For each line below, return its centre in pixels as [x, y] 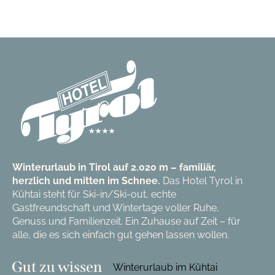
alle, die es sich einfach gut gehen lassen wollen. [120, 235]
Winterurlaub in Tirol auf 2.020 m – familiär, [114, 168]
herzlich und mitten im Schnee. [87, 181]
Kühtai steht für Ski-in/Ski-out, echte [94, 195]
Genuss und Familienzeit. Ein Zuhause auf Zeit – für [126, 222]
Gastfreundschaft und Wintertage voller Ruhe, [115, 208]
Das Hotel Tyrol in [202, 181]
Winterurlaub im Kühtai [165, 268]
